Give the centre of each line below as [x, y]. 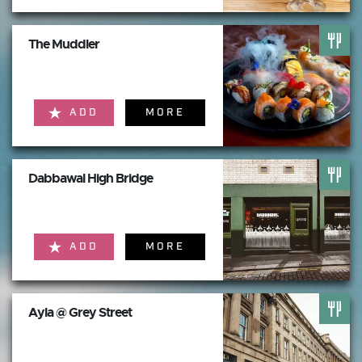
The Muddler [64, 44]
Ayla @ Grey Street [80, 312]
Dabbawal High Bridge [90, 178]
